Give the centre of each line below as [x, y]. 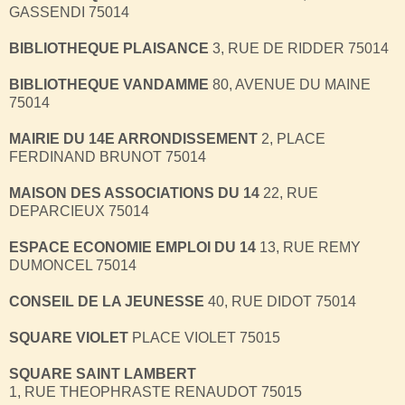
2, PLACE [293, 138]
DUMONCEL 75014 [73, 265]
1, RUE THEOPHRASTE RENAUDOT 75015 [155, 391]
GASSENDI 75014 [69, 12]
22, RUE [289, 193]
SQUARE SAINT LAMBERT [103, 373]
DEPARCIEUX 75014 [79, 211]
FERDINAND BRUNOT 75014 [108, 156]
